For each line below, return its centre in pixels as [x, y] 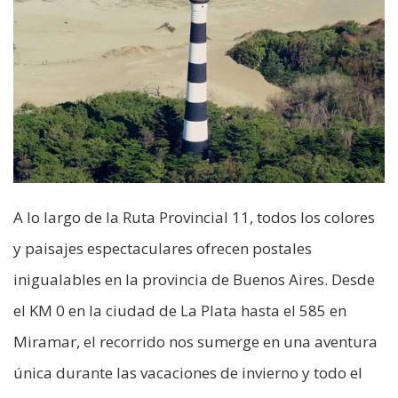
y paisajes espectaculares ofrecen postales [163, 249]
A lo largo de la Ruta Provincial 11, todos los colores [194, 218]
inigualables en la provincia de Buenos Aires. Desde [194, 280]
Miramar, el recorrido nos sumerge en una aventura [195, 342]
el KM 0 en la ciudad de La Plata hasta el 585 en [180, 311]
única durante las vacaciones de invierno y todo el [188, 373]
